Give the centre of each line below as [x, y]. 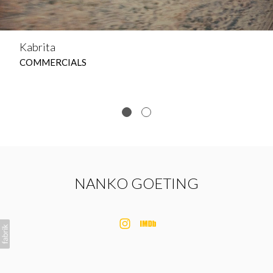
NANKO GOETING [136, 183]
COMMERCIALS [53, 62]
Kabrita [37, 47]
